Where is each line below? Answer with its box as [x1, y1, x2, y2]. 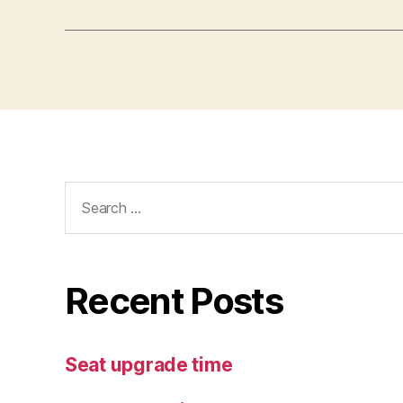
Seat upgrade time [65, 353, 233, 376]
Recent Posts [65, 278, 283, 323]
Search [57, 180, 120, 203]
